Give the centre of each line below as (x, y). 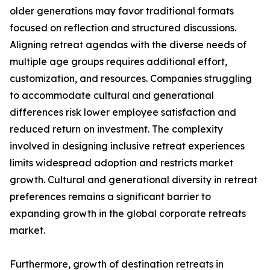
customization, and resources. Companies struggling (131, 79)
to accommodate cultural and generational (112, 96)
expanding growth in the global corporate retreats (128, 214)
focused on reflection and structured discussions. (123, 28)
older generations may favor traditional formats (122, 11)
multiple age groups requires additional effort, (118, 62)
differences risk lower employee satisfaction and (123, 112)
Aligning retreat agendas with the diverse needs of (128, 45)
